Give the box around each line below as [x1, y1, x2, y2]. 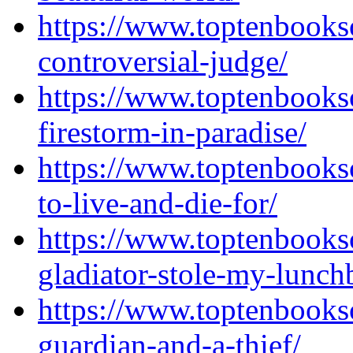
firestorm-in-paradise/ [38, 115, 307, 149]
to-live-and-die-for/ [38, 186, 277, 220]
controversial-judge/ [38, 44, 288, 78]
